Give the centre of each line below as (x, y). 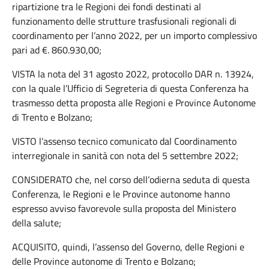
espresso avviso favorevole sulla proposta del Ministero (124, 208)
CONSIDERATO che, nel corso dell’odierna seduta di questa (131, 180)
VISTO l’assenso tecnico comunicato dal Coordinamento (124, 141)
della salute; (37, 223)
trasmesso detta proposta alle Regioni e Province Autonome (134, 103)
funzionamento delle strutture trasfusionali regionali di (124, 21)
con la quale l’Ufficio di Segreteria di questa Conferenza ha (130, 88)
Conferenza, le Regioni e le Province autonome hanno (121, 194)
